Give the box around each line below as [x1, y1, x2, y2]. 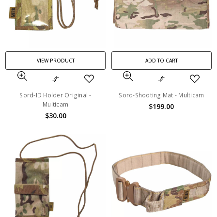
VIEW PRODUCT [36, 57, 75, 64]
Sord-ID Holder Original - [19, 91, 92, 100]
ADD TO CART [145, 57, 178, 64]
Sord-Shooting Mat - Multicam [119, 91, 204, 100]
